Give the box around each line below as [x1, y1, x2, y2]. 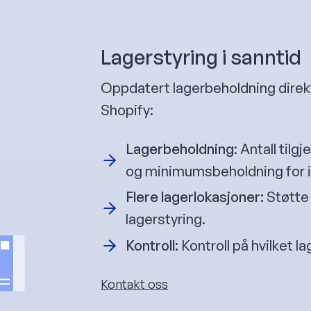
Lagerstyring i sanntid [101, 44, 302, 69]
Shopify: [101, 101, 154, 119]
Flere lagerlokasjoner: [126, 187, 267, 205]
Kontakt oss [101, 276, 169, 292]
